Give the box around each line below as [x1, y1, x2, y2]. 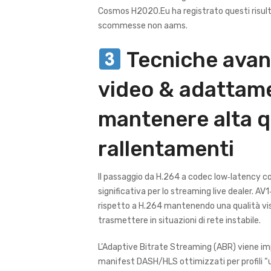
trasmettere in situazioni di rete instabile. [98, 215, 261, 226]
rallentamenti [98, 136, 234, 162]
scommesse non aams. [98, 21, 188, 31]
